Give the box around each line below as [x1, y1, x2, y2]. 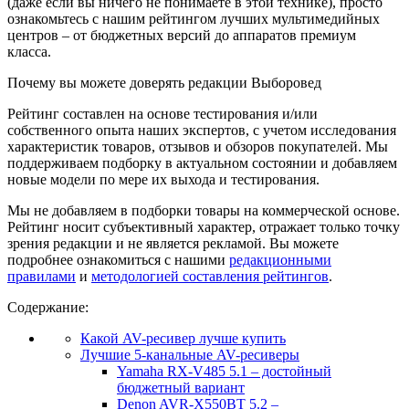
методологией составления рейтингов [91, 267, 329, 284]
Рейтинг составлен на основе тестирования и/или [7, 105, 318, 121]
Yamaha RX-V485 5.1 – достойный [117, 362, 331, 379]
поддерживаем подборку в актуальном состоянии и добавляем [7, 154, 397, 171]
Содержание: [7, 299, 89, 315]
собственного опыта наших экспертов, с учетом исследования [7, 121, 396, 138]
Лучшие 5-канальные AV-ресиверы [80, 346, 299, 362]
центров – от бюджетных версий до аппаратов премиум [7, 26, 356, 43]
